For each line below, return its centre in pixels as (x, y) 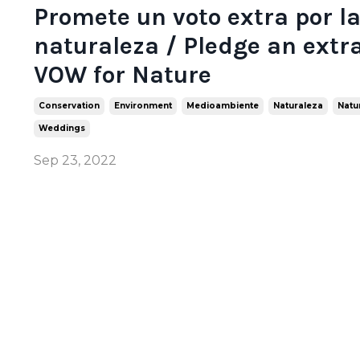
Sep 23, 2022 (75, 160)
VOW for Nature (123, 74)
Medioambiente (223, 105)
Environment (143, 105)
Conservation (69, 105)
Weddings (62, 128)
